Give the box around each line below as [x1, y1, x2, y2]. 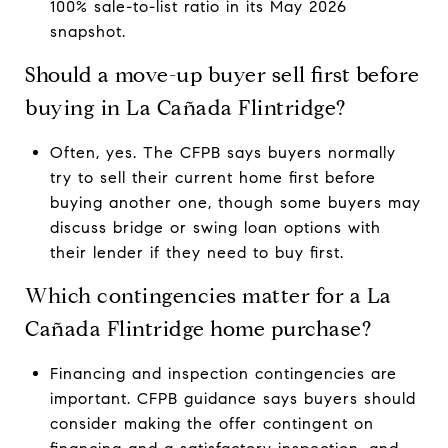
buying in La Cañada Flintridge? [25, 94, 346, 121]
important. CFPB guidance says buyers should [49, 388, 416, 408]
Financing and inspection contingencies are [49, 363, 397, 383]
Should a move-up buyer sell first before [25, 61, 420, 88]
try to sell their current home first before [49, 167, 376, 187]
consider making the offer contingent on [49, 413, 374, 433]
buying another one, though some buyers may [49, 192, 421, 212]
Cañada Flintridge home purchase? [25, 315, 371, 342]
